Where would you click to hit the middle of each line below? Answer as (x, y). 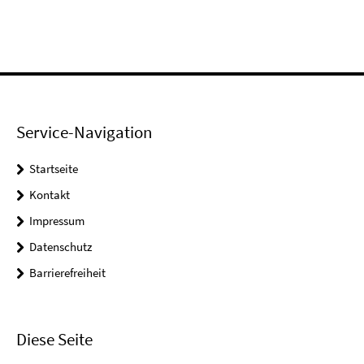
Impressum (57, 221)
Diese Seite (54, 340)
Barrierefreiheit (67, 273)
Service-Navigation (84, 132)
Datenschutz (61, 247)
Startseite (54, 169)
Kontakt (50, 195)
